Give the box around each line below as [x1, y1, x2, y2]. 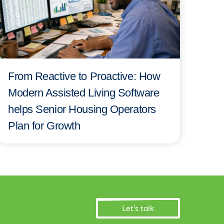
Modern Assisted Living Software [8, 86, 159, 99]
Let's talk [122, 203, 154, 213]
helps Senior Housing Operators [8, 102, 156, 115]
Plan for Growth [8, 119, 80, 132]
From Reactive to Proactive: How [8, 69, 160, 82]
